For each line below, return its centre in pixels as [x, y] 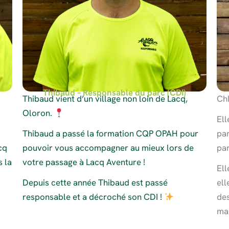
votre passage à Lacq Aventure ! [84, 162]
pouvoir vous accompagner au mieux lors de [108, 148]
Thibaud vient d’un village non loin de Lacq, [105, 99]
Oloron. [38, 113]
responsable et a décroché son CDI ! [93, 197]
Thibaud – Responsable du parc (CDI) [114, 93]
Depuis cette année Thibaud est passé [95, 183]
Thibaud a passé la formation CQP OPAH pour [110, 134]
